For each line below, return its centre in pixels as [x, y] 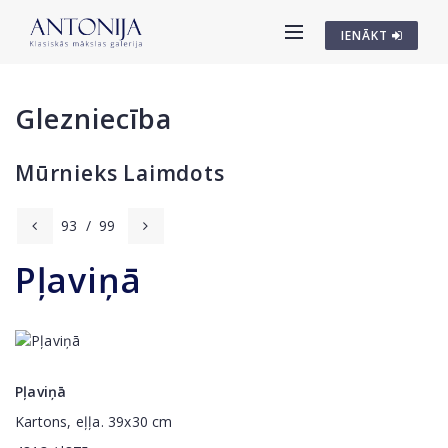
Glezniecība [93, 118]
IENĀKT [366, 35]
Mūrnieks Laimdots [120, 173]
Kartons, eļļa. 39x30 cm [96, 422]
